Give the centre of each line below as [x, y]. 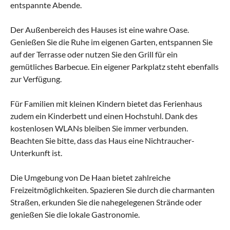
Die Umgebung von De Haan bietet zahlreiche [90, 177]
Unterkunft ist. [36, 152]
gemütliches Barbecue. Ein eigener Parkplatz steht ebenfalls [114, 66]
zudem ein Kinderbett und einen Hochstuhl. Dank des [104, 116]
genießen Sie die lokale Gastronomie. [75, 214]
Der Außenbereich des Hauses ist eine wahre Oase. [100, 29]
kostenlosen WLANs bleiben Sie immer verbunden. [99, 128]
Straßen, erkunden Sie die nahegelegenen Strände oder [106, 202]
